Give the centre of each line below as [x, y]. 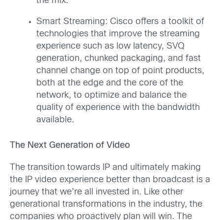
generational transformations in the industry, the [106, 204]
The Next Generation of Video [70, 145]
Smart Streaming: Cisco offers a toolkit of [120, 22]
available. [55, 120]
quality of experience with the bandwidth [118, 108]
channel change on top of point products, [120, 71]
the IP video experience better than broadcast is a [110, 180]
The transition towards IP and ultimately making [105, 167]
